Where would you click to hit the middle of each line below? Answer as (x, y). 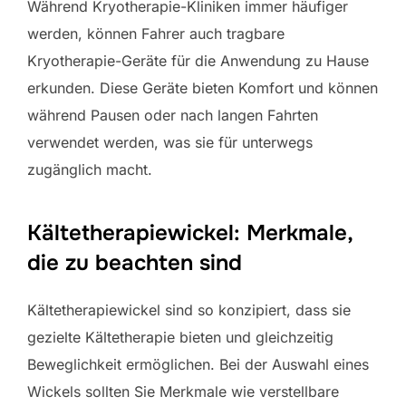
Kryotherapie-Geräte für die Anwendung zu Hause (198, 60)
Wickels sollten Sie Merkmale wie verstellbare (183, 391)
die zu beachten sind (135, 262)
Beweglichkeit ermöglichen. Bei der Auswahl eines (198, 364)
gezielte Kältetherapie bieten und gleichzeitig (180, 337)
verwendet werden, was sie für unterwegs (170, 142)
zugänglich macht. (90, 169)
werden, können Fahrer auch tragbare (156, 33)
